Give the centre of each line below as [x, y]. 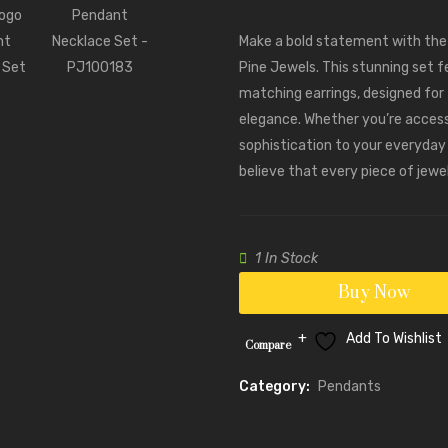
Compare [268, 346]
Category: [274, 387]
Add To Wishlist [393, 339]
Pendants [349, 387]
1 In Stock [286, 259]
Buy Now [374, 293]
